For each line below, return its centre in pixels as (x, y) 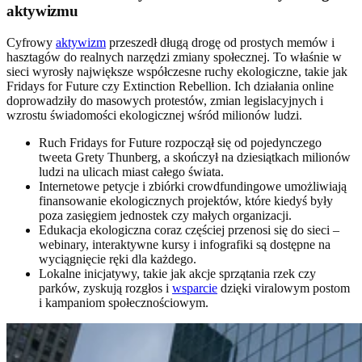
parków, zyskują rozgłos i (105, 288)
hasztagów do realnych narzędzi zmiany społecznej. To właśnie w (174, 57)
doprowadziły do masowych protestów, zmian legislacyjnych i (165, 100)
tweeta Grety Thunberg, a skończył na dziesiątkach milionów (195, 157)
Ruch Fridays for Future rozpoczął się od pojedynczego (180, 142)
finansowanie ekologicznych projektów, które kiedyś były (186, 200)
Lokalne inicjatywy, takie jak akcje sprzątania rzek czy (177, 273)
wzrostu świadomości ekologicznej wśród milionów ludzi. (154, 115)
